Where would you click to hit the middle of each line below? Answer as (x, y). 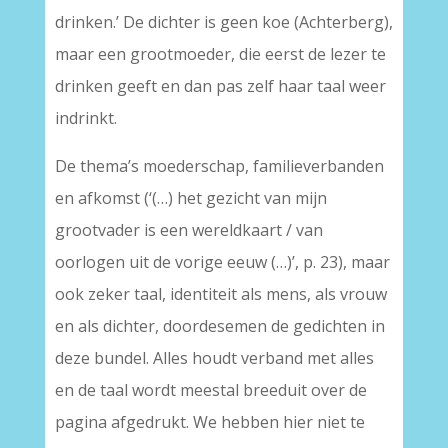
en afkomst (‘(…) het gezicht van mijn (190, 198)
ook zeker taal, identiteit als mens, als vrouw (220, 294)
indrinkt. (85, 118)
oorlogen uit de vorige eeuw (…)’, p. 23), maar (222, 262)
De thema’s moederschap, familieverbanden (219, 166)
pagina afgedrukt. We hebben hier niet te (209, 422)
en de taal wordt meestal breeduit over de (210, 390)
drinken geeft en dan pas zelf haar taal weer (220, 86)
